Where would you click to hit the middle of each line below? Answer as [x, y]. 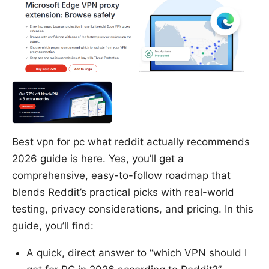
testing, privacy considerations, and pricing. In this [133, 209]
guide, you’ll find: [53, 226]
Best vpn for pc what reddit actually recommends [131, 142]
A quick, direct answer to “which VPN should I [137, 253]
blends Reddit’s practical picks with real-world [123, 192]
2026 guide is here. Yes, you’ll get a [98, 159]
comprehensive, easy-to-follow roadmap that [121, 176]
